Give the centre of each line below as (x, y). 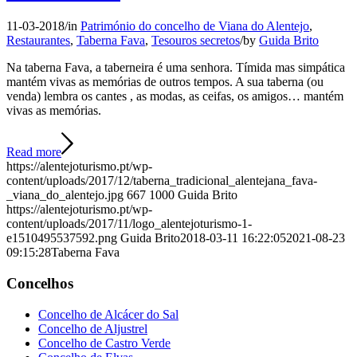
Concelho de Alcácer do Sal (108, 314)
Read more (34, 152)
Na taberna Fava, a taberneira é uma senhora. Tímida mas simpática (176, 68)
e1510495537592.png (62, 238)
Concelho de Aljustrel (93, 328)
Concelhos (40, 283)
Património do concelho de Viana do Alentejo (195, 26)
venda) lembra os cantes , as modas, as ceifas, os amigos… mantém (175, 96)
